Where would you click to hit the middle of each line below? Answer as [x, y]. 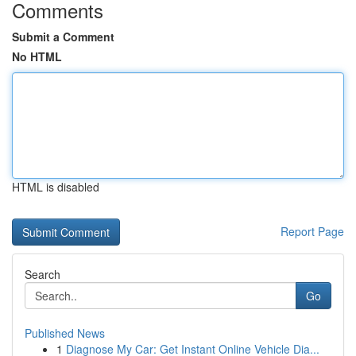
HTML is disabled [56, 187]
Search [43, 274]
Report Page [312, 231]
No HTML [37, 56]
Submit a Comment [63, 37]
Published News [65, 333]
